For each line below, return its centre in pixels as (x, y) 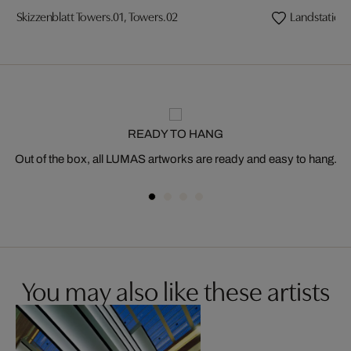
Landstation (318, 16)
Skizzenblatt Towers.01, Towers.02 (97, 16)
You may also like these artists (175, 289)
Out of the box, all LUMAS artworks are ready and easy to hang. (175, 159)
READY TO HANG (175, 134)
